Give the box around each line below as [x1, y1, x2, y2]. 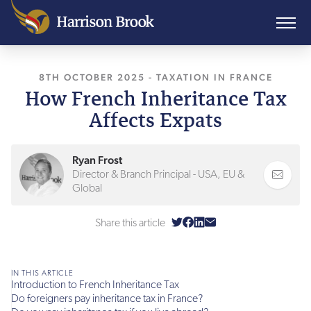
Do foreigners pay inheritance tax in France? [11, 293, 203, 305]
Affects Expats [89, 104, 222, 133]
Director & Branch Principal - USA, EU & [72, 169, 244, 181]
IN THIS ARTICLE [11, 269, 74, 278]
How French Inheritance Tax [24, 83, 287, 111]
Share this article [95, 217, 165, 229]
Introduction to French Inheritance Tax [11, 279, 179, 291]
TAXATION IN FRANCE [155, 71, 273, 83]
